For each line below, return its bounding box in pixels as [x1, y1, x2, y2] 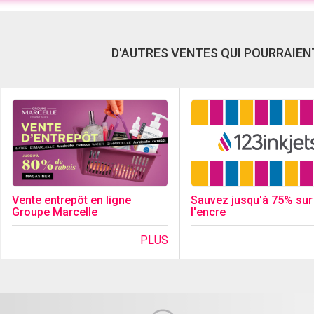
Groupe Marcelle [12, 205, 98, 219]
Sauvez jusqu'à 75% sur [190, 193, 313, 207]
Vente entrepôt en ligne [12, 193, 132, 207]
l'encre [190, 205, 226, 219]
